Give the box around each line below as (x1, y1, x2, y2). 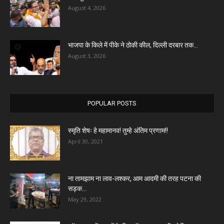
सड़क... (68, 184, 86, 192)
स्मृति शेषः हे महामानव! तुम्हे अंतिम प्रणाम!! (68, 126, 168, 134)
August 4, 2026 (68, 3, 105, 11)
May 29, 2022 (68, 195, 101, 203)
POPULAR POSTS (87, 99, 136, 107)
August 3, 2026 (68, 51, 105, 59)
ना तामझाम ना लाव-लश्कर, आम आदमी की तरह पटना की (68, 174, 201, 182)
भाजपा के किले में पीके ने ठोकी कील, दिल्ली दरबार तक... (68, 40, 198, 49)
